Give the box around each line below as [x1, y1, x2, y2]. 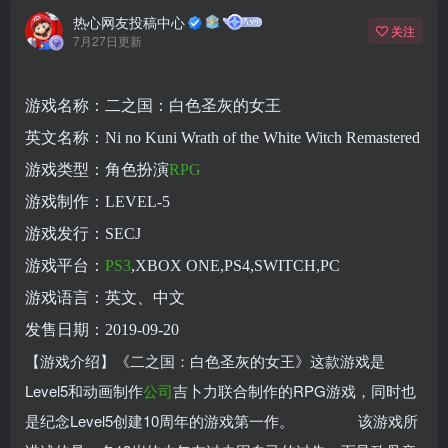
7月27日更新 [73, 32, 142, 50]
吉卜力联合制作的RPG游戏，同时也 [173, 379, 416, 401]
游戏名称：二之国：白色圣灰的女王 [25, 96, 281, 114]
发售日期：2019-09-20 [25, 320, 179, 338]
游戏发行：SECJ [25, 224, 141, 242]
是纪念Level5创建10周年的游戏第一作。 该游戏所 [25, 409, 418, 431]
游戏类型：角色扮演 [25, 160, 169, 178]
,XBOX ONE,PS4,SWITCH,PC [131, 256, 340, 274]
